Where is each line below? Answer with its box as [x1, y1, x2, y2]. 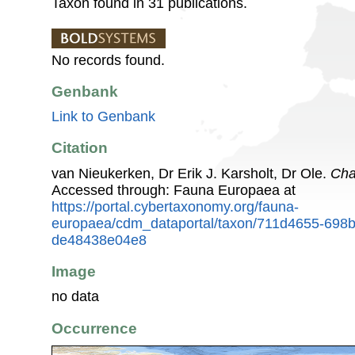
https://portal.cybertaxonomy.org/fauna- [52, 198, 299, 215]
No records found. [52, 52, 165, 68]
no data [52, 288, 99, 305]
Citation [52, 139, 108, 157]
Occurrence [52, 319, 137, 337]
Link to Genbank [52, 109, 155, 125]
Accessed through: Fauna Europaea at [52, 181, 296, 198]
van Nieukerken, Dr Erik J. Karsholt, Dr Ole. [52, 165, 330, 181]
